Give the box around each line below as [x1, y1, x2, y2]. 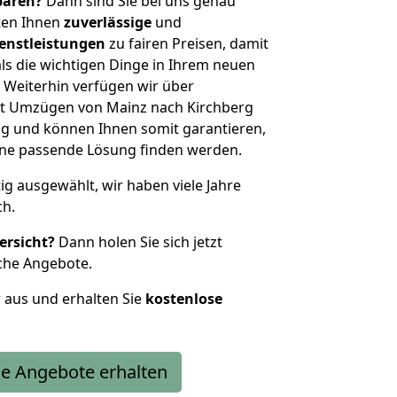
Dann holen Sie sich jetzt [55, 232, 222, 252]
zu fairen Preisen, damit [105, 34, 269, 53]
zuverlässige [64, 12, 152, 32]
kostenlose [145, 289, 222, 308]
